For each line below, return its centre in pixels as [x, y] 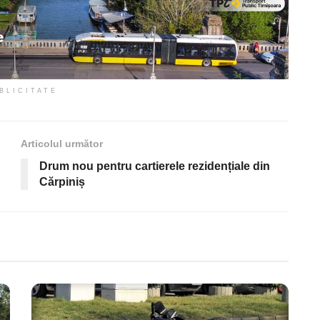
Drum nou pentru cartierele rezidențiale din [155, 166]
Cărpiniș [62, 181]
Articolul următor [62, 143]
